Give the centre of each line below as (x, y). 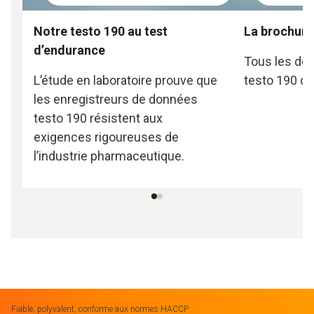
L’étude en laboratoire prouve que (125, 81)
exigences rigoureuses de (106, 137)
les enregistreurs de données (116, 100)
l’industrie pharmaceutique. (109, 156)
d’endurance (69, 50)
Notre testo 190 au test (101, 32)
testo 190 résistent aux (98, 118)
